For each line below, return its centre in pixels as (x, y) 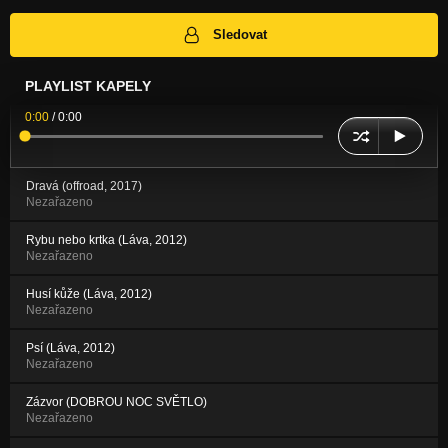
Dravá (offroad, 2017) (84, 186)
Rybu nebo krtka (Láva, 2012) (106, 240)
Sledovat (240, 35)
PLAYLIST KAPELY (88, 86)
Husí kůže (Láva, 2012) (89, 294)
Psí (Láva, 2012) (70, 348)
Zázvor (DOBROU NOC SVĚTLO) (116, 402)
